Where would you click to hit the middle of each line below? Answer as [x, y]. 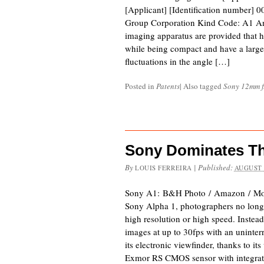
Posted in [141, 86]
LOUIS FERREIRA [164, 168]
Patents [168, 86]
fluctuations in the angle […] [177, 61]
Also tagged [203, 86]
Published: [216, 167]
